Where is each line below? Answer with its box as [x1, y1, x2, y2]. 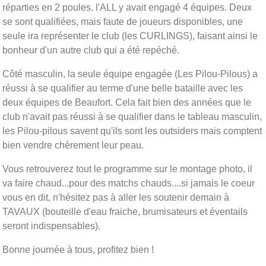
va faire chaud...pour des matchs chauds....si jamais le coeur [2, 178, 255, 188]
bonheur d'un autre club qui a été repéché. [2, 45, 179, 55]
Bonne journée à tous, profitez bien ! [2, 244, 154, 255]
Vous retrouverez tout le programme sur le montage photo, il [2, 163, 252, 174]
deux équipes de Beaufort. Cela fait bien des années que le [2, 97, 251, 107]
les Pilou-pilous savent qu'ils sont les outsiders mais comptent [2, 125, 262, 136]
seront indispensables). [2, 220, 100, 231]
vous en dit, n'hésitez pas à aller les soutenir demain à [2, 192, 229, 202]
